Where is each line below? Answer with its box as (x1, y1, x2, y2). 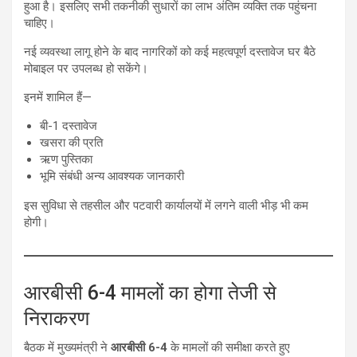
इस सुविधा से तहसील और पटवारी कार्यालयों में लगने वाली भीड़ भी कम (24, 198, 308, 214)
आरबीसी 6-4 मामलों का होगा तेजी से (24, 281, 277, 305)
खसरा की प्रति (40, 135, 103, 151)
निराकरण (24, 307, 89, 331)
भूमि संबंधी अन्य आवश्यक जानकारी (40, 169, 184, 184)
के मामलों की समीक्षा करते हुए (167, 340, 290, 355)
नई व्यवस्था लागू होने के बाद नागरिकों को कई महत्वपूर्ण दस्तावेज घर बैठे (24, 45, 316, 60)
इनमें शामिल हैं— (24, 90, 92, 105)
